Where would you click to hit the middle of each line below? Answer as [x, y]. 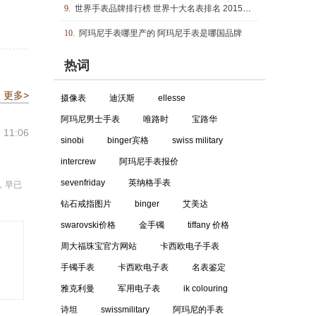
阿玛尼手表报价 [149, 162]
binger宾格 [128, 140]
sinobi [72, 140]
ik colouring [206, 288]
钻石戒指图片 [86, 204]
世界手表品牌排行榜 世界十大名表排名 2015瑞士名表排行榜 [159, 8]
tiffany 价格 [208, 225]
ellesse [172, 98]
